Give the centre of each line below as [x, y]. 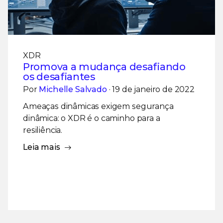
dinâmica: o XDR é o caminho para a [92, 118]
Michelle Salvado [73, 89]
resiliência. [43, 130]
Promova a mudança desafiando [104, 66]
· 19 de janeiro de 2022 [151, 89]
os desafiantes [59, 76]
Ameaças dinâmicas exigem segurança [98, 106]
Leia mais [42, 147]
